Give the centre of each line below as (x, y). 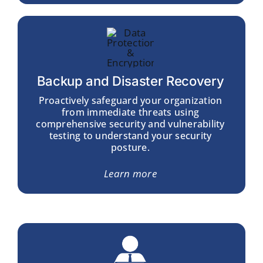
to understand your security (146, 135)
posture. (130, 147)
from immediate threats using (130, 112)
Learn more (130, 173)
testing (65, 135)
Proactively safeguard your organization (130, 100)
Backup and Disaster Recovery (130, 81)
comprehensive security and (101, 124)
